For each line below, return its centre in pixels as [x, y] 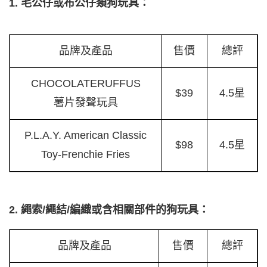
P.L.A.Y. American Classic [86, 136]
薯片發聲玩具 [86, 103]
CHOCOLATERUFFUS [86, 84]
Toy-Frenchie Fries [86, 155]
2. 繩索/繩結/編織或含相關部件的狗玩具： [109, 210]
